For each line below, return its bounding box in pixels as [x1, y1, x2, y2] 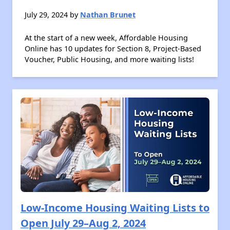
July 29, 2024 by [25, 10, 80, 20]
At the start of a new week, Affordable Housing [25, 33, 188, 43]
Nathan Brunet [80, 10, 136, 20]
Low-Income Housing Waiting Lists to [21, 201, 209, 215]
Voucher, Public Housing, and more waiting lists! [25, 54, 194, 64]
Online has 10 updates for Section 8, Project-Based [25, 44, 201, 53]
